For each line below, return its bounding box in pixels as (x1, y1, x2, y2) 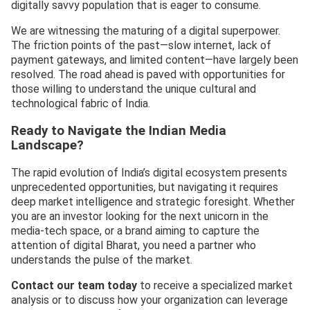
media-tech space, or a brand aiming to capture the (11, 224, 259, 238)
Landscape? (11, 137, 84, 153)
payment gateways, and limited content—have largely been (11, 53, 298, 66)
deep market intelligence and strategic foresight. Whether (11, 195, 295, 209)
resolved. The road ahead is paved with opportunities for (11, 67, 285, 81)
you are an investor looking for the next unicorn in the (11, 210, 268, 224)
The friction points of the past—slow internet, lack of (11, 38, 271, 52)
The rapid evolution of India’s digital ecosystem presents (11, 166, 287, 180)
